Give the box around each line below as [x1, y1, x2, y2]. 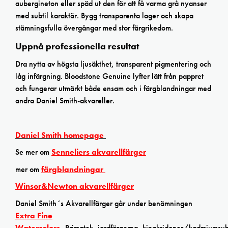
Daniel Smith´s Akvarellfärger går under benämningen [15, 198, 192, 209]
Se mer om [15, 147, 51, 158]
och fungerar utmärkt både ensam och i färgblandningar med [15, 83, 211, 94]
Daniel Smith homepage [15, 129, 106, 140]
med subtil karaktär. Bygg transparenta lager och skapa [15, 10, 193, 21]
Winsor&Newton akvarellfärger [15, 181, 134, 192]
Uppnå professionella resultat [15, 40, 139, 52]
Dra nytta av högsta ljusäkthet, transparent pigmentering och [15, 59, 211, 70]
